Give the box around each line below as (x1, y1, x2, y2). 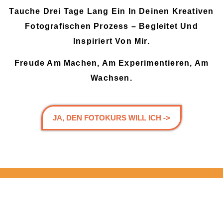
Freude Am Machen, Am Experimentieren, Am (14, 59, 209, 68)
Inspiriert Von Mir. (73, 36, 150, 45)
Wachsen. (91, 74, 132, 83)
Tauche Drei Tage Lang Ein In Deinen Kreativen (9, 6, 214, 15)
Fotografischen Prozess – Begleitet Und (25, 21, 198, 30)
